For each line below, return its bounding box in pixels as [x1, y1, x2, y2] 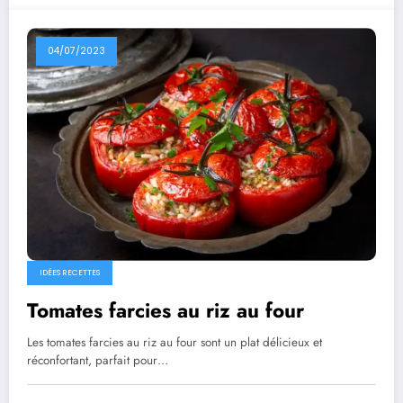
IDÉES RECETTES [40, 267, 100, 279]
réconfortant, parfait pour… [27, 352, 168, 370]
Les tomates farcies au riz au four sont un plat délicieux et [27, 334, 322, 352]
